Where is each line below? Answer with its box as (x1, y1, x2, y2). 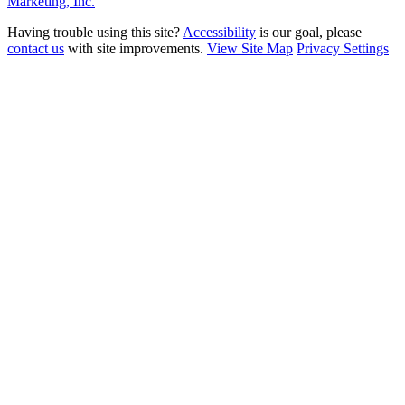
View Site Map (207, 40, 293, 56)
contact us (7, 40, 64, 56)
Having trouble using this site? (7, 24, 183, 40)
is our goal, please (256, 24, 362, 40)
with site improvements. (64, 40, 207, 56)
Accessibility (183, 24, 256, 40)
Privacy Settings (297, 40, 389, 56)
